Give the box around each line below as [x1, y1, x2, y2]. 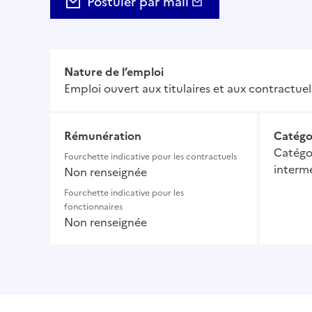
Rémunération [64, 127, 141, 145]
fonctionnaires [64, 201, 123, 214]
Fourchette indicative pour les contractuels [64, 150, 237, 164]
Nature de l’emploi [64, 63, 164, 81]
